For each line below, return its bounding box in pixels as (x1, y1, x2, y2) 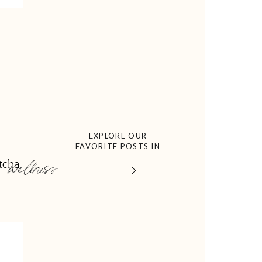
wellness (8, 157, 56, 175)
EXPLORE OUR (88, 131, 147, 140)
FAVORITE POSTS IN (75, 142, 161, 151)
